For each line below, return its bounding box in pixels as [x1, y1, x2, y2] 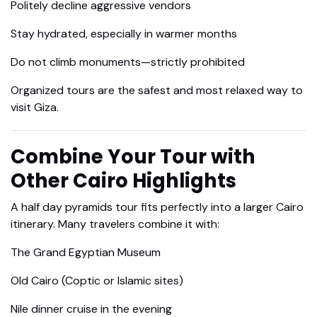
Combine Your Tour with [11, 143, 255, 171]
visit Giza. [11, 100, 59, 115]
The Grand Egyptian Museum [11, 245, 161, 260]
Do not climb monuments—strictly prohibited [11, 54, 245, 70]
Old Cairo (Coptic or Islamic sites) [11, 273, 183, 289]
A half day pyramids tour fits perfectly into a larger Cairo [11, 200, 304, 215]
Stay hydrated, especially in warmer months [11, 26, 237, 42]
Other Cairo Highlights [11, 167, 236, 195]
